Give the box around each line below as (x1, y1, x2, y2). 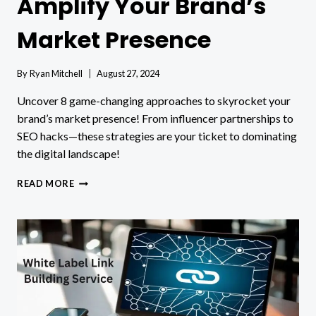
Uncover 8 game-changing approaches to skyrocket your (17, 93, 291, 107)
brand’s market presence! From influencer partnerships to (17, 111, 293, 125)
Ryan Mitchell (30, 67, 83, 79)
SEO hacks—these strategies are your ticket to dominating (17, 128, 297, 142)
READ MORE (17, 177, 75, 189)
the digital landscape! (17, 146, 120, 160)
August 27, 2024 (97, 67, 160, 79)
